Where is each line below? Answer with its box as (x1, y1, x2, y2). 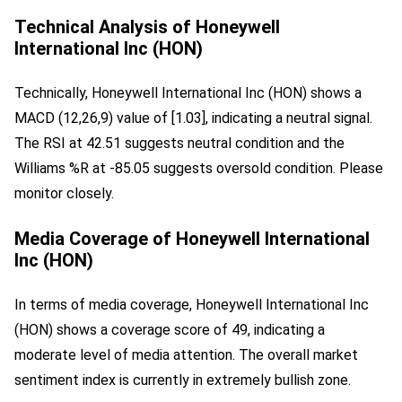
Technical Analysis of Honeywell (14, 15, 280, 38)
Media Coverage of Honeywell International (14, 227, 370, 249)
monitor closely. (14, 184, 114, 202)
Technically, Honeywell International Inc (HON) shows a (14, 83, 362, 101)
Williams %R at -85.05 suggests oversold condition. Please (14, 159, 383, 177)
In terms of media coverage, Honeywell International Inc (14, 295, 369, 313)
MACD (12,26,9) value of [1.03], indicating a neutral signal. (14, 109, 372, 127)
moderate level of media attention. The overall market (14, 345, 358, 363)
